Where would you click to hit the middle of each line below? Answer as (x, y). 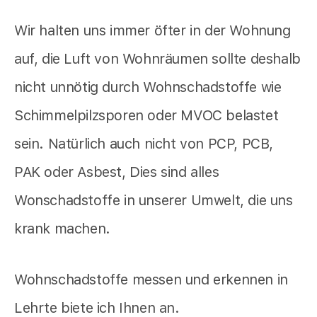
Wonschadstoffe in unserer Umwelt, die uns (154, 201)
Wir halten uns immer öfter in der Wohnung (152, 31)
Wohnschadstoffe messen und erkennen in (151, 280)
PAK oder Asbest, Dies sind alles (117, 172)
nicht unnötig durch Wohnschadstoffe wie (148, 87)
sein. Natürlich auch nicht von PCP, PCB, (144, 144)
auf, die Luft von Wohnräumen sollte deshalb (157, 59)
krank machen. (62, 229)
